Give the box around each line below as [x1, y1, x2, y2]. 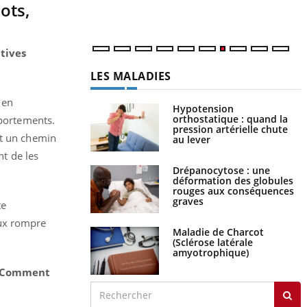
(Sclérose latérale [172, 235, 253, 249]
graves [172, 194, 204, 208]
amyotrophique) [172, 245, 249, 259]
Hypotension [172, 101, 234, 115]
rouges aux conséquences [172, 184, 294, 197]
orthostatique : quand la [172, 112, 288, 125]
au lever [172, 132, 210, 146]
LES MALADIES [90, 68, 171, 84]
